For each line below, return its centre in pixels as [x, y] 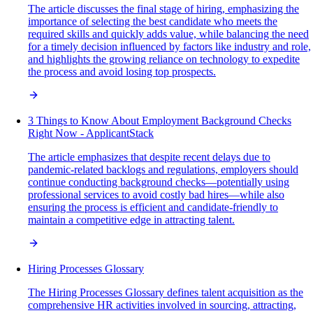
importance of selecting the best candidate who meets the [153, 22]
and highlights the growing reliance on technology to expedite [164, 59]
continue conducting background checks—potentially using [159, 182]
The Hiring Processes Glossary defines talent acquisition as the [166, 293]
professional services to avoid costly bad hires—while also [156, 195]
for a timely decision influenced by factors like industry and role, [169, 47]
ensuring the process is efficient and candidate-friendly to [153, 208]
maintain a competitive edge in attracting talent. [131, 220]
